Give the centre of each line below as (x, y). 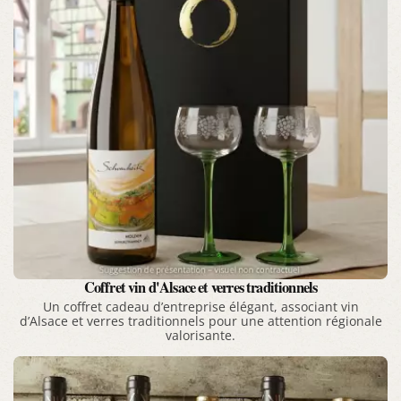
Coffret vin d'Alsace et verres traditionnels (200, 288)
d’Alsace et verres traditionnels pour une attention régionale (200, 321)
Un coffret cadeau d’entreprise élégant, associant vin (200, 307)
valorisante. (200, 335)
